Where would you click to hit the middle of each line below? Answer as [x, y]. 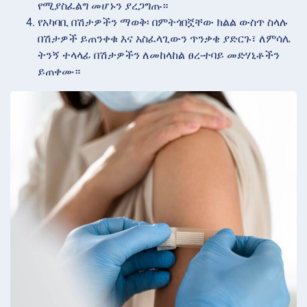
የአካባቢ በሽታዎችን [77, 22]
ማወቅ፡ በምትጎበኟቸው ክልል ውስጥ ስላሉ [204, 22]
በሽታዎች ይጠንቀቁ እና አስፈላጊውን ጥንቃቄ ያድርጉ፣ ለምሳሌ [164, 38]
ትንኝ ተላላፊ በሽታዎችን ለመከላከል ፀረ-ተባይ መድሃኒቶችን [159, 55]
